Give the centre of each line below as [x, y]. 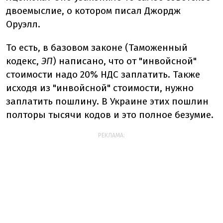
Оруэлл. [23, 24]
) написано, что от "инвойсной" [125, 61]
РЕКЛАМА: [111, 135]
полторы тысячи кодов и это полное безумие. [110, 115]
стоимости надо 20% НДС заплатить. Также [103, 74]
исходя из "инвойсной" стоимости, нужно [100, 88]
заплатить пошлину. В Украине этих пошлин [107, 101]
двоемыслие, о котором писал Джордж [93, 11]
